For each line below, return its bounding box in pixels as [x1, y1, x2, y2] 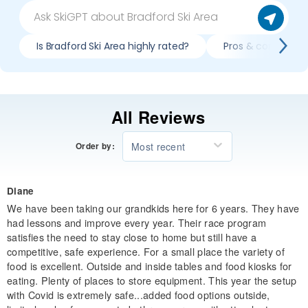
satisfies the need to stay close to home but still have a [7, 229, 257, 244]
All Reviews [111, 104, 206, 129]
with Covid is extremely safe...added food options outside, [7, 287, 270, 302]
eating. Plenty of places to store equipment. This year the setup [7, 272, 297, 287]
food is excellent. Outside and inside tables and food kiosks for [7, 258, 292, 273]
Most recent [131, 139, 186, 153]
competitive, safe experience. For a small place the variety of [7, 243, 285, 258]
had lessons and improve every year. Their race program [7, 214, 267, 230]
